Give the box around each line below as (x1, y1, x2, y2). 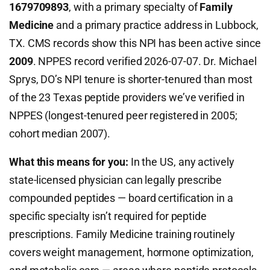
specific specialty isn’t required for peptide (9, 210, 207, 222)
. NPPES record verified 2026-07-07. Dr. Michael (33, 55, 257, 67)
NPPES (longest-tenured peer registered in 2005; (9, 109, 237, 122)
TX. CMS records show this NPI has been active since (9, 37, 261, 49)
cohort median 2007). (9, 127, 111, 140)
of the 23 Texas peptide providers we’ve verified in (9, 91, 245, 104)
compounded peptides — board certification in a (9, 192, 233, 204)
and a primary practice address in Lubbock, (54, 19, 259, 31)
